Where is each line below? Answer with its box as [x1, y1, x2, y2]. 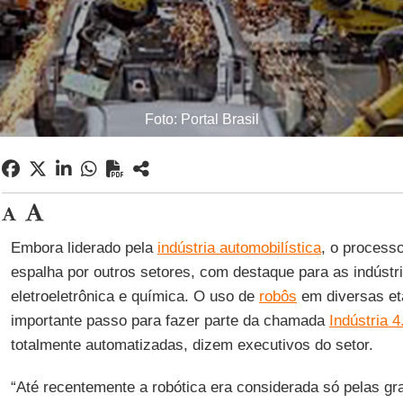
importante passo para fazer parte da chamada [10, 312, 329, 329]
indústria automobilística [157, 239, 321, 256]
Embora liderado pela [10, 239, 157, 256]
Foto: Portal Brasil [144, 112, 259, 127]
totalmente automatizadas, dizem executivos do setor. [10, 336, 373, 354]
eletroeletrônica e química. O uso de [10, 288, 259, 305]
